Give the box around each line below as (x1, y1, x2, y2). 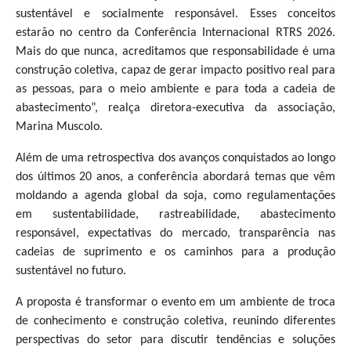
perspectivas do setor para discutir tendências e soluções (16, 333, 335, 346)
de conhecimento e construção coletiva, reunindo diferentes (16, 314, 335, 327)
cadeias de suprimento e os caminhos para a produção (16, 245, 335, 259)
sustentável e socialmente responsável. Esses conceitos (16, 7, 335, 20)
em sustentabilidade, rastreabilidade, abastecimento (16, 208, 335, 221)
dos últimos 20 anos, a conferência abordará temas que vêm (16, 170, 335, 183)
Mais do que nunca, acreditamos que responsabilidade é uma (16, 45, 335, 58)
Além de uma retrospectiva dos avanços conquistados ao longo (16, 151, 335, 165)
